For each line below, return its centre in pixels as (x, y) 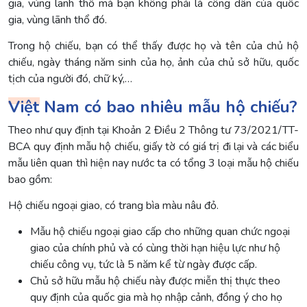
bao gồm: (30, 179)
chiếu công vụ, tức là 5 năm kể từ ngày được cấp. (144, 265)
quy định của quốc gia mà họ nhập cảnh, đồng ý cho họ (156, 298)
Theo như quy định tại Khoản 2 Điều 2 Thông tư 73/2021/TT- (153, 130)
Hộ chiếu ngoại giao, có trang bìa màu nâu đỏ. (113, 206)
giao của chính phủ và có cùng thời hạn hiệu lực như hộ (155, 248)
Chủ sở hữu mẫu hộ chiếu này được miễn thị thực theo (155, 281)
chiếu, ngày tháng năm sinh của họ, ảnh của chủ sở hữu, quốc (153, 63)
